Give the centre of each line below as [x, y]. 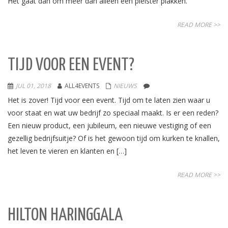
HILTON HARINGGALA [65, 216]
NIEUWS [125, 86]
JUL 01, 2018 [33, 86]
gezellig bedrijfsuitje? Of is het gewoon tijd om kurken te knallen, [114, 138]
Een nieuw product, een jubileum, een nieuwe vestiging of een [109, 125]
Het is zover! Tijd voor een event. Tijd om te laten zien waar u [109, 100]
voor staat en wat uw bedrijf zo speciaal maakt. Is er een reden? [113, 113]
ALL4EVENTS [82, 86]
